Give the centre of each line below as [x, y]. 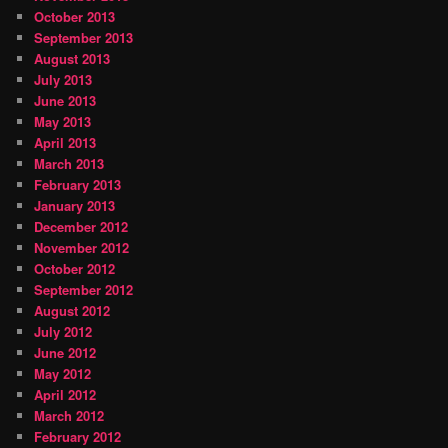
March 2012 [69, 416]
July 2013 [63, 80]
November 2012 [82, 248]
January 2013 [75, 206]
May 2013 [63, 122]
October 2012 [75, 269]
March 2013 [69, 164]
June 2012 [65, 353]
